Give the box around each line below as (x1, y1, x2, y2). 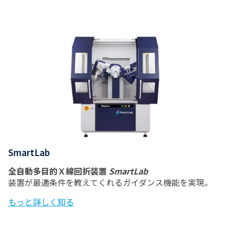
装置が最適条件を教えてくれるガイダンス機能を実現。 (8, 176, 213, 188)
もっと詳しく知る (8, 195, 74, 208)
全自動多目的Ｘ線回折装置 (8, 164, 109, 177)
